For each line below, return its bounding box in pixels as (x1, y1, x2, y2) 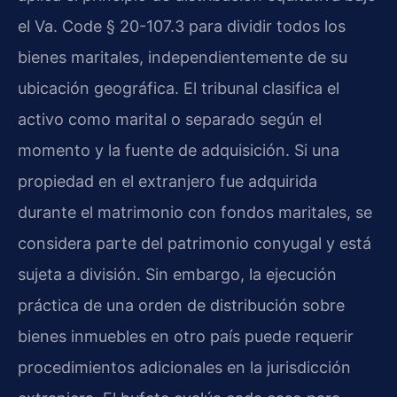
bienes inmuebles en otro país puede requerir (18, 327, 354, 346)
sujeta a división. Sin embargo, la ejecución (18, 265, 337, 284)
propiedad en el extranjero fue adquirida (18, 172, 317, 191)
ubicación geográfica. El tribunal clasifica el (18, 79, 339, 98)
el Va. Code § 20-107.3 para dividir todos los (18, 17, 346, 36)
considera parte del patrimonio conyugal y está (18, 234, 371, 253)
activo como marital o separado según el (18, 110, 322, 129)
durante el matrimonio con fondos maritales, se (18, 203, 372, 222)
